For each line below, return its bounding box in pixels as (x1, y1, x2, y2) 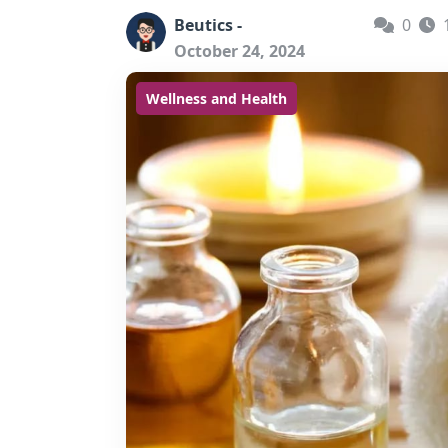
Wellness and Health (146, 89, 287, 108)
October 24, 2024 (174, 40, 305, 62)
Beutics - (174, 14, 242, 36)
